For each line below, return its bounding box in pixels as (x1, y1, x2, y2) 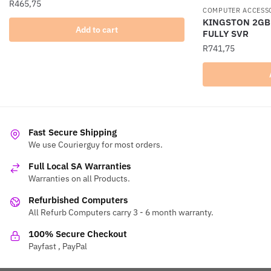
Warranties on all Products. (28, 172, 130, 184)
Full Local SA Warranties (28, 160, 131, 172)
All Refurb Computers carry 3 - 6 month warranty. (28, 206, 214, 218)
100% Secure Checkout (28, 227, 127, 240)
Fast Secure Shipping (28, 126, 117, 138)
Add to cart (76, 24, 118, 36)
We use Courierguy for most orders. (28, 139, 163, 150)
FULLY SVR (203, 27, 249, 39)
